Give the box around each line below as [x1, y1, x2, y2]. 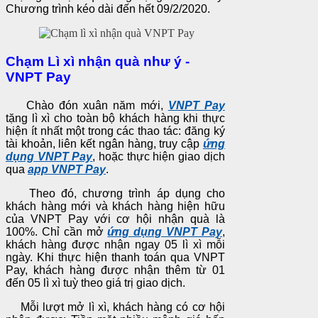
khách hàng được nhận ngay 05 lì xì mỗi [6, 238, 225, 251]
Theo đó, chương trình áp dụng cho [6, 187, 225, 199]
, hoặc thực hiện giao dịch [92, 150, 225, 163]
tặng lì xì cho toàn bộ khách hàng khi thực [6, 111, 225, 124]
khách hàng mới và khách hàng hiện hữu [6, 199, 225, 212]
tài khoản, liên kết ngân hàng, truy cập [6, 137, 203, 150]
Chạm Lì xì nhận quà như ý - [6, 53, 190, 69]
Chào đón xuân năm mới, [6, 99, 168, 111]
